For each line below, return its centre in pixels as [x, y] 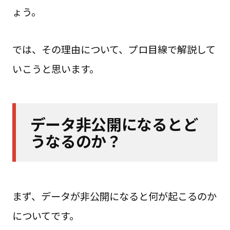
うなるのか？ [76, 141]
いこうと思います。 [55, 69]
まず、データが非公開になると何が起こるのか [114, 196]
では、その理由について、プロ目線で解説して [114, 50]
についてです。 [45, 215]
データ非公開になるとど [114, 124]
